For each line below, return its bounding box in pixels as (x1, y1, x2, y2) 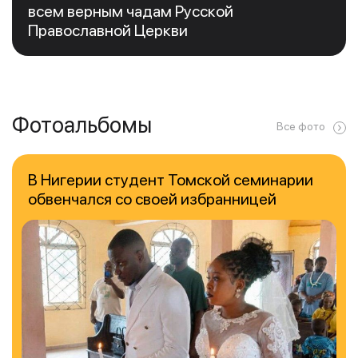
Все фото (276, 120, 325, 133)
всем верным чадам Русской (28, 2, 233, 22)
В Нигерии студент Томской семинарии (28, 170, 313, 190)
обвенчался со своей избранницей (28, 189, 276, 209)
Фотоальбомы (12, 111, 152, 139)
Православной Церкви (28, 21, 188, 41)
